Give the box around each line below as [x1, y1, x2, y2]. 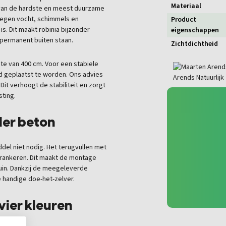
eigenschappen [171, 25, 219, 36]
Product [171, 15, 196, 25]
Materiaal [171, 1, 201, 12]
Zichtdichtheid [171, 39, 218, 49]
